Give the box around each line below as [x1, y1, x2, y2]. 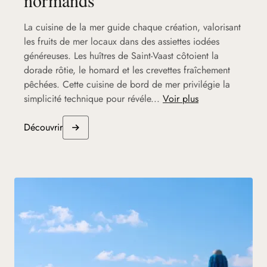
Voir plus [163, 91, 198, 105]
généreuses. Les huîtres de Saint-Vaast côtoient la [24, 48, 219, 63]
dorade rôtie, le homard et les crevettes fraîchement [24, 63, 230, 77]
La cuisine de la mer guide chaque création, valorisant [24, 20, 241, 34]
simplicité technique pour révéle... [24, 91, 160, 105]
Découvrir [24, 120, 63, 134]
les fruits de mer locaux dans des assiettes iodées [24, 34, 219, 48]
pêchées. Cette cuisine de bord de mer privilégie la [24, 77, 230, 91]
